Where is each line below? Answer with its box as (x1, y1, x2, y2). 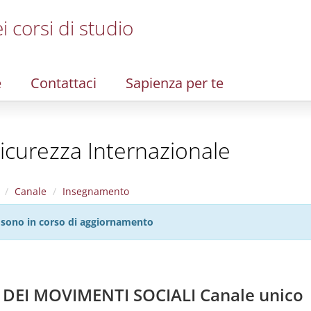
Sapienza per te (126, 74, 224, 92)
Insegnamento (62, 185, 129, 198)
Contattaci (31, 74, 96, 92)
